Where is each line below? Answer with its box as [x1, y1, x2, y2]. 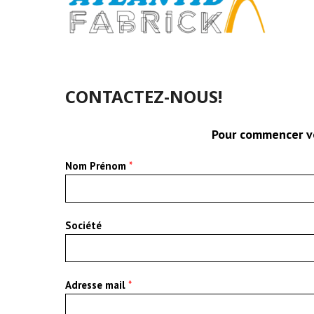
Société [65, 219, 102, 232]
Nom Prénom [65, 159, 130, 172]
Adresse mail [65, 278, 129, 292]
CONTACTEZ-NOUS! [65, 85, 223, 108]
